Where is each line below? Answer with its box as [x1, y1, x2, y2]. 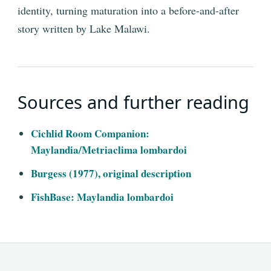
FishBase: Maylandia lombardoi [31, 189, 174, 205]
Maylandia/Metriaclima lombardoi [31, 142, 187, 158]
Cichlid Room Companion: [31, 126, 149, 142]
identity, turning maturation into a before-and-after [18, 3, 239, 18]
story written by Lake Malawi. [18, 21, 150, 36]
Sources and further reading [18, 90, 249, 114]
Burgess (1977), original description [31, 166, 191, 181]
